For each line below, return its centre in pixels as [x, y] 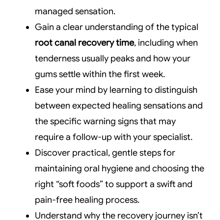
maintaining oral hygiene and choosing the [120, 169]
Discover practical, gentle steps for [105, 153]
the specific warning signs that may [106, 122]
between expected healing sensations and [119, 106]
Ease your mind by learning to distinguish [116, 90]
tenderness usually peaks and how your [113, 59]
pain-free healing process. [87, 200]
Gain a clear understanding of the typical [117, 27]
